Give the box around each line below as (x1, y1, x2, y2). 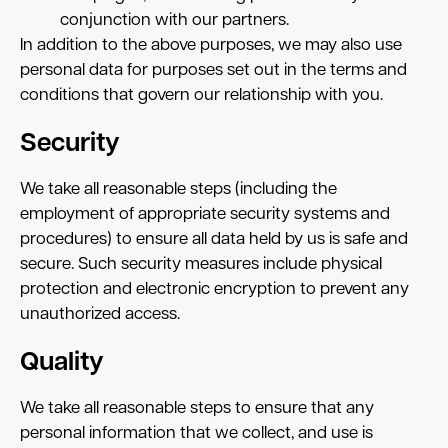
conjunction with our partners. (60, 12, 293, 30)
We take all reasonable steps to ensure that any (20, 400, 374, 418)
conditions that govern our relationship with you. (20, 87, 383, 105)
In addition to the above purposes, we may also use (20, 37, 402, 55)
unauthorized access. (20, 306, 180, 324)
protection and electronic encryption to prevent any (20, 281, 409, 299)
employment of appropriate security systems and (20, 206, 390, 224)
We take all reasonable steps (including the (20, 181, 337, 199)
